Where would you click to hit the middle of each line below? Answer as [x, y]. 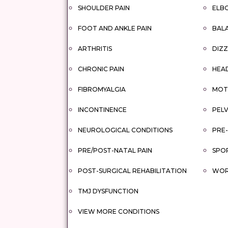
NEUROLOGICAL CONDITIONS [125, 130]
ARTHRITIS [95, 49]
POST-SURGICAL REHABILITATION [132, 171]
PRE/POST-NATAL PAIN [115, 150]
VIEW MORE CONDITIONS [119, 211]
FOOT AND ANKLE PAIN [115, 28]
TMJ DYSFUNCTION [108, 191]
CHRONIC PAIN [101, 69]
